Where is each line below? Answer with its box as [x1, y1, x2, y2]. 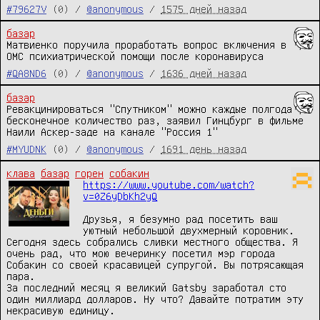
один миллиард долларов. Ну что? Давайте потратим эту [6, 293, 304, 305]
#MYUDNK [6, 143, 46, 155]
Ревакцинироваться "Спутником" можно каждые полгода [6, 103, 292, 115]
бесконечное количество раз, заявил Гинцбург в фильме [6, 114, 304, 126]
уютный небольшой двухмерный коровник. [83, 224, 295, 236]
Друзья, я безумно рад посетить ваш [83, 213, 278, 225]
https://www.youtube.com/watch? [83, 179, 255, 191]
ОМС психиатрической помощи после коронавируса [6, 50, 264, 62]
